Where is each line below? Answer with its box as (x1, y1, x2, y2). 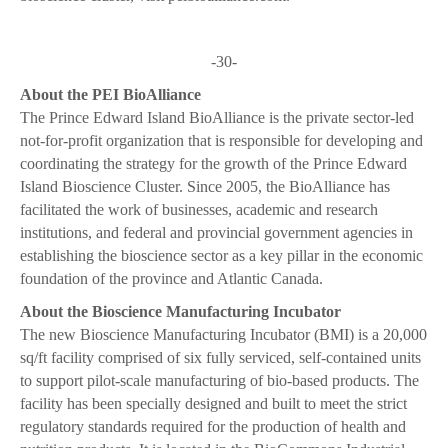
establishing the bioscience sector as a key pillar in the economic (20, 247, 423, 265)
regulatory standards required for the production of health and (20, 418, 406, 436)
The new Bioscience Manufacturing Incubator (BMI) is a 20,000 (20, 326, 427, 344)
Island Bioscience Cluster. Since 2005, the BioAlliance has (20, 178, 390, 196)
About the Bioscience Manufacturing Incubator (20, 303, 341, 321)
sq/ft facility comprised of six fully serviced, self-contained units (20, 349, 421, 367)
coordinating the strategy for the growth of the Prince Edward (20, 155, 407, 173)
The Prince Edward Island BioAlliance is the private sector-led (20, 109, 414, 127)
